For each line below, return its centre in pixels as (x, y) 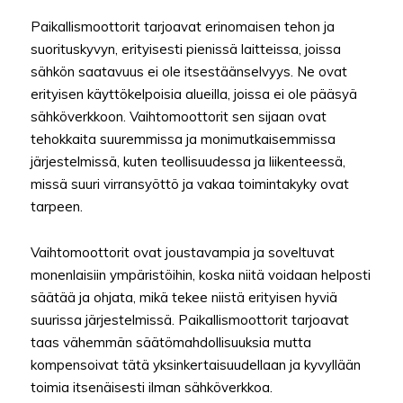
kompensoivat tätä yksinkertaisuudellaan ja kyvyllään (196, 365)
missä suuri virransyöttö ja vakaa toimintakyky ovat (190, 184)
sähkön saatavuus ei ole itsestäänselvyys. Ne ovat (189, 72)
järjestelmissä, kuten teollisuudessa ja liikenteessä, (188, 162)
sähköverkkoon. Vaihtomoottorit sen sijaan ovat (179, 117)
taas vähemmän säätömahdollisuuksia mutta (171, 343)
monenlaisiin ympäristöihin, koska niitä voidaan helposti (201, 275)
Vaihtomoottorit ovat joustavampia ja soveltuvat (183, 253)
